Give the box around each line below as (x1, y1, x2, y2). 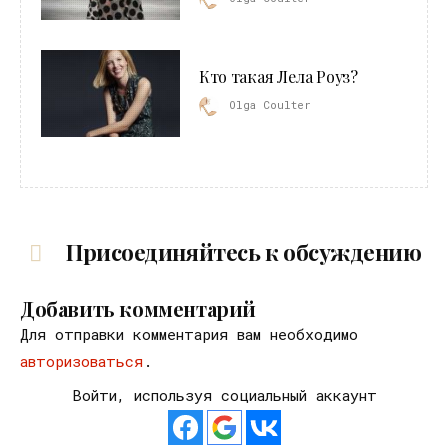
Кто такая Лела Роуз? (199, 65, 358, 87)
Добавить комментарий (20, 295, 256, 323)
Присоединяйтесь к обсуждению (61, 237, 422, 268)
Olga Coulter (229, 96, 312, 112)
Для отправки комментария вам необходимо (20, 324, 358, 345)
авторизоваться (20, 351, 143, 372)
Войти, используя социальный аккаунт (71, 385, 377, 406)
